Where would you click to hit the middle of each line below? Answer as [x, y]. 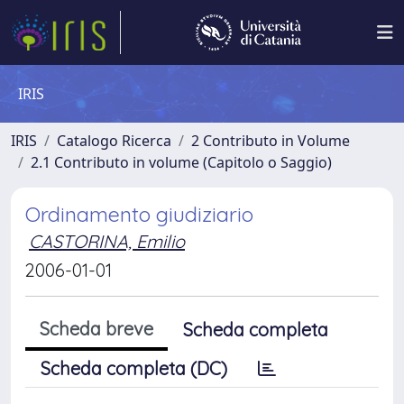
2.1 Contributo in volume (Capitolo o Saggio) [181, 162]
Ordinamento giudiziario [139, 214]
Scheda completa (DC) [134, 368]
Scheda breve [96, 329]
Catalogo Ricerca [114, 141]
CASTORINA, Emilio [107, 241]
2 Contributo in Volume [271, 141]
